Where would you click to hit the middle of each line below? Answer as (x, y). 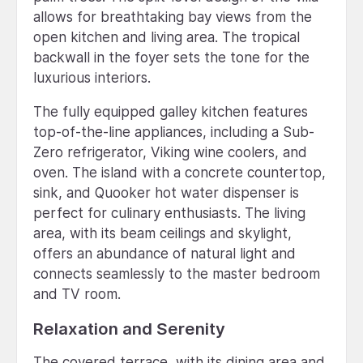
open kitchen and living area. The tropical (167, 37)
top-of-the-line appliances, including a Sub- (174, 132)
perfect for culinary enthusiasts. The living (169, 213)
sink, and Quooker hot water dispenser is (166, 192)
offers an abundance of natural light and (164, 253)
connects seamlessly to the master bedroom (177, 273)
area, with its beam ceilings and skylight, (162, 233)
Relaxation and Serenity (129, 328)
